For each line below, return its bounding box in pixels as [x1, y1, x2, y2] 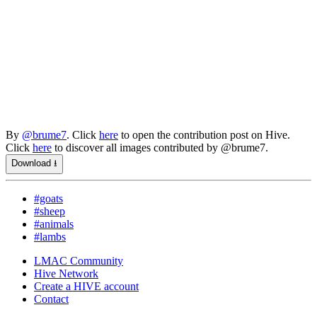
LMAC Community [34, 254, 123, 267]
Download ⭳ [11, 157, 57, 168]
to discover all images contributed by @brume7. [52, 141, 268, 154]
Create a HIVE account [34, 279, 139, 292]
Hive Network [34, 267, 98, 279]
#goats [34, 192, 63, 204]
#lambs [34, 230, 66, 243]
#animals [34, 217, 74, 230]
